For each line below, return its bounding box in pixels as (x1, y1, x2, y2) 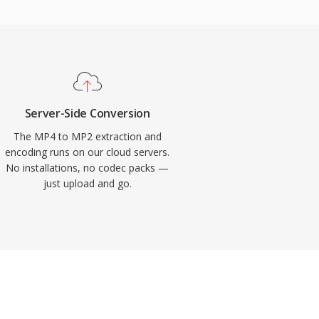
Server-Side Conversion (24, 105, 150, 121)
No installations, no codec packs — (6, 161, 169, 174)
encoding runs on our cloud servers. (5, 145, 170, 159)
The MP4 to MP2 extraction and (13, 130, 162, 143)
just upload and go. (43, 177, 132, 190)
